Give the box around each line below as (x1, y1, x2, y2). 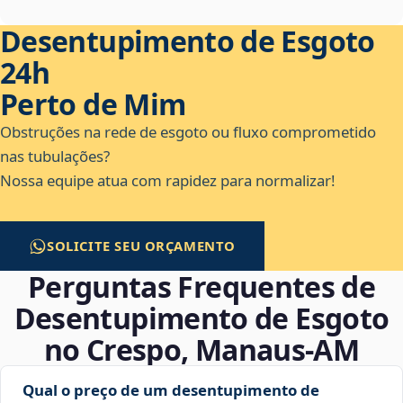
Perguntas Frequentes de (27, 267, 376, 307)
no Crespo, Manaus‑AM (43, 330, 360, 370)
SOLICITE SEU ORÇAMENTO (47, 237, 237, 255)
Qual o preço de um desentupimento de (22, 380, 319, 401)
